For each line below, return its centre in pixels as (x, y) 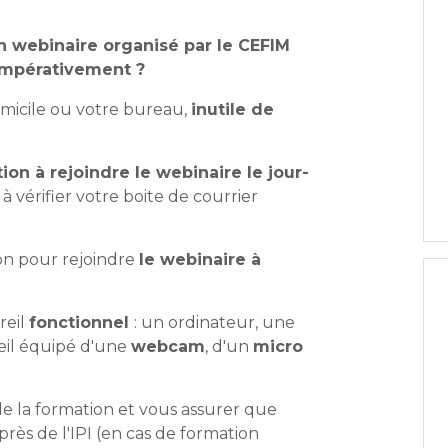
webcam (168, 347)
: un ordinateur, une (214, 323)
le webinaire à (200, 260)
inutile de (232, 110)
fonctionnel (81, 323)
